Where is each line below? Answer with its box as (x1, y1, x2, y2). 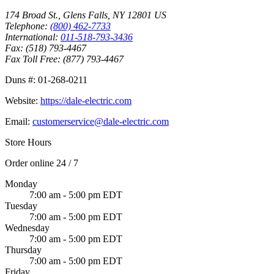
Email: (5, 116, 32, 127)
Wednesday (5, 223, 50, 234)
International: (5, 32, 61, 43)
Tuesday (5, 201, 37, 212)
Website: (5, 95, 40, 106)
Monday (5, 179, 37, 190)
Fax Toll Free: (5, 54, 63, 65)
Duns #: (5, 75, 38, 86)
